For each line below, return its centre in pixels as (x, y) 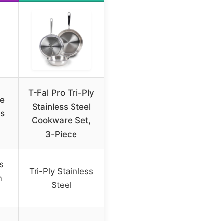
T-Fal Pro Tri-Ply (61, 93)
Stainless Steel (61, 107)
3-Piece (61, 134)
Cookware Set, (61, 121)
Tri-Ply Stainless (61, 171)
